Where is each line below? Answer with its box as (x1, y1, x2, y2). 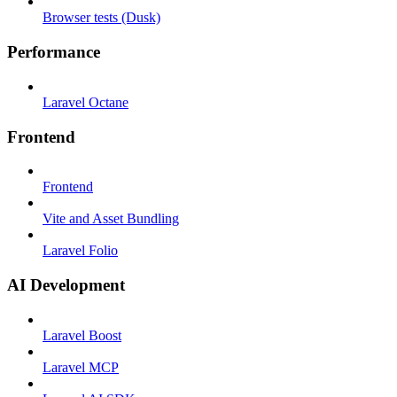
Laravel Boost (43, 327, 121, 343)
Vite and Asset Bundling (43, 211, 179, 227)
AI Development (7, 275, 125, 294)
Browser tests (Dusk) (43, 10, 160, 26)
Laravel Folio (43, 243, 118, 259)
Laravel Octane (43, 94, 128, 110)
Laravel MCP (43, 359, 119, 375)
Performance (7, 43, 100, 62)
